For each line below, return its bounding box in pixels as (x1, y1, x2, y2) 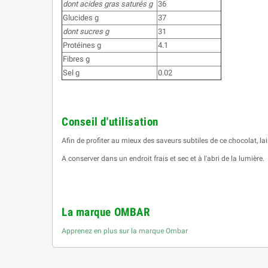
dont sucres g (63, 26, 109, 36)
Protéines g (63, 40, 101, 50)
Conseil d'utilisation (62, 115, 159, 129)
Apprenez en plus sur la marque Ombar (62, 226, 188, 235)
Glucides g (63, 13, 99, 22)
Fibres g (63, 54, 90, 63)
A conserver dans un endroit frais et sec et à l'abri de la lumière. (62, 154, 264, 163)
